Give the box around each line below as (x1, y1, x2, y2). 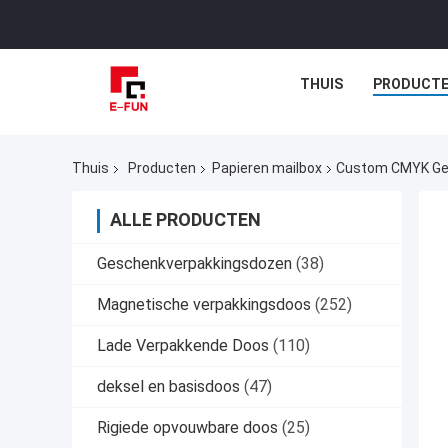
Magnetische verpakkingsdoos (97, 295, 311, 315)
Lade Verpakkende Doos (97, 336, 269, 356)
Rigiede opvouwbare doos (97, 418, 278, 438)
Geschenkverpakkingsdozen (97, 254, 292, 274)
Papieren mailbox (212, 160, 322, 177)
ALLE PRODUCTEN (110, 209, 261, 231)
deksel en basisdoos (97, 377, 240, 397)
